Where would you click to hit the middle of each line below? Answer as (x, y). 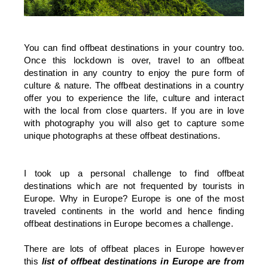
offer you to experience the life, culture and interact (134, 98)
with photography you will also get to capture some (134, 123)
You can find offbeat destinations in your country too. (134, 47)
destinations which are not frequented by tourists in (134, 185)
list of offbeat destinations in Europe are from (141, 261)
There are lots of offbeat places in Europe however (134, 248)
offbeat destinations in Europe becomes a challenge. (129, 223)
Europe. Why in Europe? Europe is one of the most (134, 198)
